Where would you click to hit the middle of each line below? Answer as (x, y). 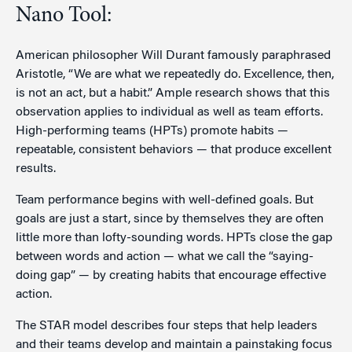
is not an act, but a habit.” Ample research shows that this (173, 93)
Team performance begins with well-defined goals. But (165, 200)
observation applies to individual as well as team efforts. (169, 112)
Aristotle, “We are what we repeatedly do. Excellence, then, (175, 74)
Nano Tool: (64, 16)
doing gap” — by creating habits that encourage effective (171, 275)
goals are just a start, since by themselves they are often (170, 219)
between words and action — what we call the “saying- (165, 257)
